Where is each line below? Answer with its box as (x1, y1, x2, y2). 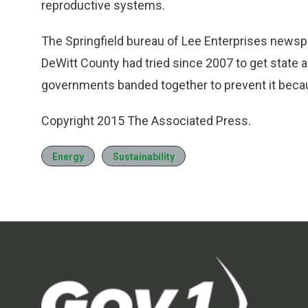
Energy (52, 151, 84, 163)
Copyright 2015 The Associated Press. (41, 113, 251, 129)
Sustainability (113, 151, 175, 163)
